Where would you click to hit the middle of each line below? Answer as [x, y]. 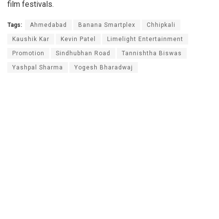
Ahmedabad [48, 25]
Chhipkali [161, 25]
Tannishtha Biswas [152, 53]
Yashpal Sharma [38, 67]
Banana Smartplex [107, 25]
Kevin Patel [78, 39]
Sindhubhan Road [83, 53]
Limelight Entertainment [145, 39]
